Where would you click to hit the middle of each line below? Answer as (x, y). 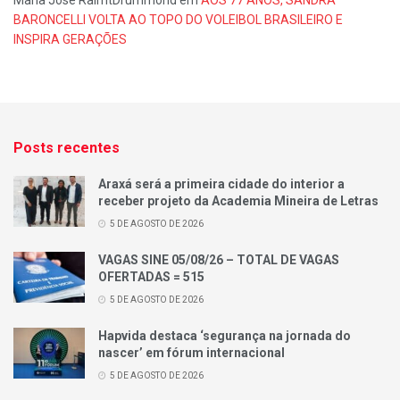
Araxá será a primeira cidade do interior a (221, 184)
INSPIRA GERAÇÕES (70, 40)
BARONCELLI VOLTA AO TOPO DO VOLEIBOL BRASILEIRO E (178, 20)
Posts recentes (67, 148)
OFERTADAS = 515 (151, 277)
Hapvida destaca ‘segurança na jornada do (225, 336)
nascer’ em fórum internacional (192, 353)
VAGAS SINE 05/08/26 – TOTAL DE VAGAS (219, 260)
